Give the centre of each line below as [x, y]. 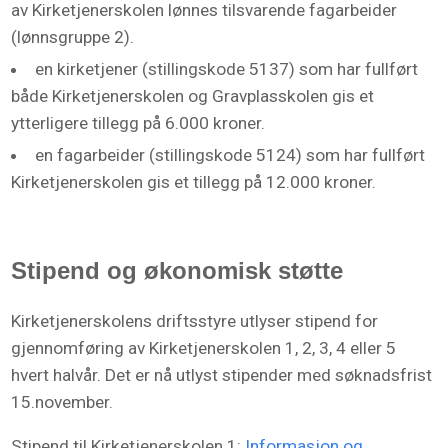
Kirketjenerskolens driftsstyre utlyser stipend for [195, 320]
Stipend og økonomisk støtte [177, 270]
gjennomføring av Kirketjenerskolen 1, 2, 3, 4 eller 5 [204, 347]
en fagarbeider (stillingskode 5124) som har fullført [229, 155]
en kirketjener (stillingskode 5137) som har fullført [226, 68]
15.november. [64, 401]
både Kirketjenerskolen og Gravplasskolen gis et [193, 95]
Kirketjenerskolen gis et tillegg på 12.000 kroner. [194, 182]
